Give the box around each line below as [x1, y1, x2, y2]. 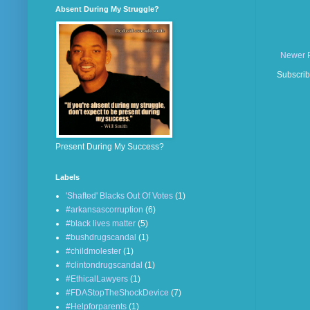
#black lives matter [66, 219, 136, 229]
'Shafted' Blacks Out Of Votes [66, 191, 173, 201]
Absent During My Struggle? [55, 5, 159, 14]
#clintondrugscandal [66, 260, 143, 271]
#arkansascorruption [66, 205, 143, 215]
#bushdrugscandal [66, 232, 136, 243]
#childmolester [66, 246, 121, 257]
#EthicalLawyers [66, 274, 128, 284]
